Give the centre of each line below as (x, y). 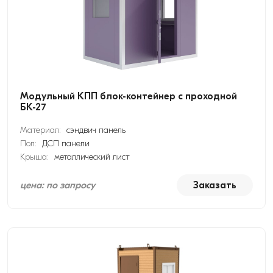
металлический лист (92, 157)
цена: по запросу (58, 185)
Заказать (215, 185)
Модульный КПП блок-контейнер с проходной (129, 96)
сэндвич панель (96, 130)
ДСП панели (66, 144)
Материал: (42, 130)
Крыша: (36, 157)
